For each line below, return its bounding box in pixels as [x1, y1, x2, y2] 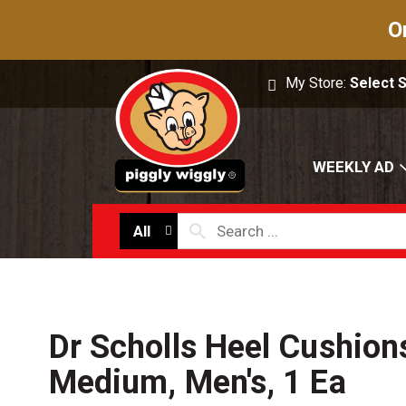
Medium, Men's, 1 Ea [48, 363, 346, 402]
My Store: [285, 74, 351, 92]
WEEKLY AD [313, 158, 394, 177]
